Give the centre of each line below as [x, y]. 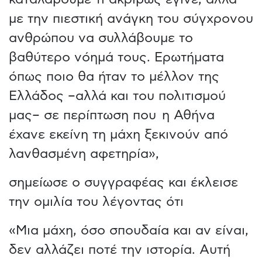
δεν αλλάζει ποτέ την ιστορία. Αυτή [120, 249]
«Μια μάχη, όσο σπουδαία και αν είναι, [129, 230]
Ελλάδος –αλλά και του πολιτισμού [117, 96]
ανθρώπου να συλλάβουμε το [102, 38]
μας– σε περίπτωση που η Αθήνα [112, 115]
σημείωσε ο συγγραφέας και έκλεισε [123, 182]
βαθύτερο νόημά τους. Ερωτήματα [116, 57]
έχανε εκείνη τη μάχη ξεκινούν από [118, 134]
